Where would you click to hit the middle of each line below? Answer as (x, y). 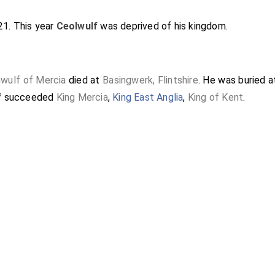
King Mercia (82, 97)
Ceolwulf (77, 26)
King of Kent (215, 97)
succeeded (29, 97)
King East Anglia (148, 97)
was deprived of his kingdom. (163, 26)
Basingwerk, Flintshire (150, 80)
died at (84, 80)
